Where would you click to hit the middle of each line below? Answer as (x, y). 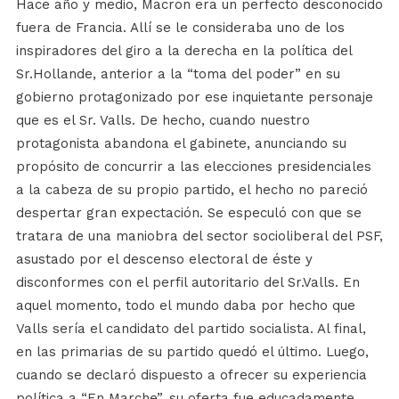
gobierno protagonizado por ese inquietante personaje (194, 97)
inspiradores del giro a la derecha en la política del (183, 51)
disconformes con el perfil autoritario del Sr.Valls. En (187, 282)
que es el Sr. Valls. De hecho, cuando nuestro (163, 120)
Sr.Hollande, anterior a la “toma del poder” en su (178, 74)
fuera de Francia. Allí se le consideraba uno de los (180, 28)
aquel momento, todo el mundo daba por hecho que (185, 305)
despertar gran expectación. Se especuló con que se (188, 213)
